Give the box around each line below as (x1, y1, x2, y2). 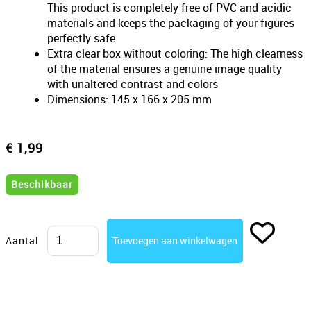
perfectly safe (47, 31, 115, 47)
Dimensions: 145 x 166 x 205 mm (47, 92, 212, 108)
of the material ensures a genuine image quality (47, 61, 282, 77)
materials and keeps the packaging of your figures (47, 15, 294, 31)
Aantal (6, 234, 39, 248)
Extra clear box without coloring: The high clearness (47, 46, 303, 62)
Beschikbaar (11, 178, 73, 192)
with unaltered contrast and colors (47, 76, 218, 92)
